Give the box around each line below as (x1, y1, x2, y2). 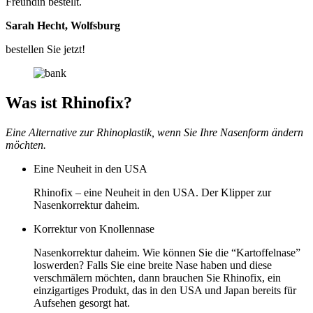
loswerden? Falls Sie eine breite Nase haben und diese (34, 259, 272, 271)
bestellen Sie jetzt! (6, 43, 85, 56)
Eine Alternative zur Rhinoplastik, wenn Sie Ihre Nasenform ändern (6, 126, 303, 138)
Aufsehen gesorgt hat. (34, 296, 130, 309)
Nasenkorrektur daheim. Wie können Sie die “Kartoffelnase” (34, 246, 300, 259)
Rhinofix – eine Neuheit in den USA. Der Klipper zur (34, 186, 271, 198)
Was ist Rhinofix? (6, 94, 132, 112)
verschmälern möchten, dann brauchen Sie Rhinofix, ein (34, 271, 281, 284)
